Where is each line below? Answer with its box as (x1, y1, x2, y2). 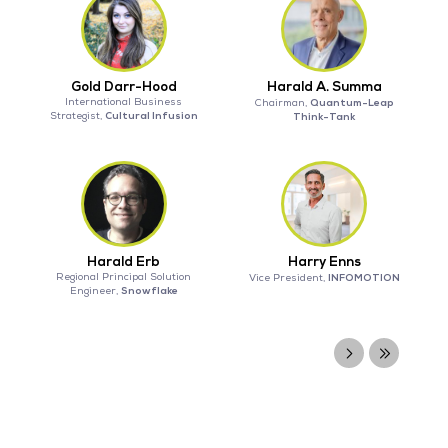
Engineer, (69, 285, 121, 298)
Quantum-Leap (309, 96, 394, 110)
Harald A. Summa (266, 79, 382, 96)
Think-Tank (293, 110, 356, 124)
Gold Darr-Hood (70, 79, 177, 96)
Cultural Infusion (104, 109, 198, 123)
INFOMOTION (327, 271, 400, 285)
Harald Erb (87, 254, 161, 271)
